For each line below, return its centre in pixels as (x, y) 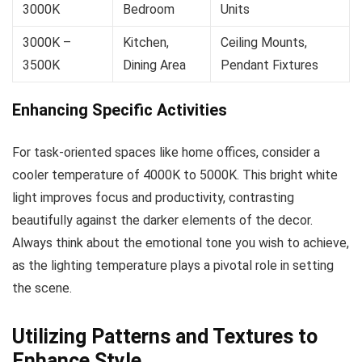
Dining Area (154, 65)
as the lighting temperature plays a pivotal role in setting (173, 266)
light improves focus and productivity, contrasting (153, 198)
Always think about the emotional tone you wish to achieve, (181, 243)
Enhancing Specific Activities (120, 110)
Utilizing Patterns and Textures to (165, 337)
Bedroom (149, 10)
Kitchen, (146, 43)
